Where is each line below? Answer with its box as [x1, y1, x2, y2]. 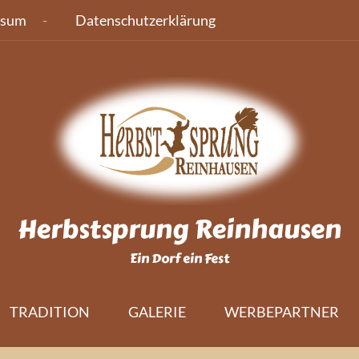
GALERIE [128, 303, 186, 321]
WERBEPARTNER [224, 303, 339, 321]
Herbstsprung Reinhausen [18, 210, 341, 249]
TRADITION [10, 303, 90, 321]
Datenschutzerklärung [75, 11, 216, 29]
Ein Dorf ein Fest [130, 248, 229, 268]
